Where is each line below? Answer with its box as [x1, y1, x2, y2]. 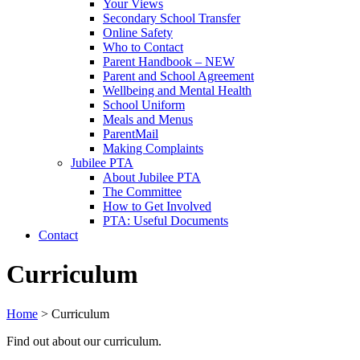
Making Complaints [103, 141, 203, 155]
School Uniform [103, 98, 185, 112]
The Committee [103, 185, 182, 198]
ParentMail [103, 127, 158, 141]
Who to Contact [103, 40, 183, 54]
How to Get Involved [103, 199, 211, 213]
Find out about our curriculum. [6, 333, 162, 348]
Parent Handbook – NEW [103, 55, 235, 68]
